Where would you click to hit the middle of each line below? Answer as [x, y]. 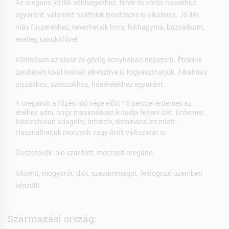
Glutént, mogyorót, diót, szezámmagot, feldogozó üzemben [109, 173]
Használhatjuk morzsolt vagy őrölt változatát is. [91, 132]
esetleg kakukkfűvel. [47, 39]
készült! [28, 185]
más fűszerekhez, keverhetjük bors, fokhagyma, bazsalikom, [110, 27]
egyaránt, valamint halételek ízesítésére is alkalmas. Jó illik [107, 15]
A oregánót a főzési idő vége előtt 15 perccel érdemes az [104, 103]
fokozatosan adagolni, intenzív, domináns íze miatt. [96, 121]
